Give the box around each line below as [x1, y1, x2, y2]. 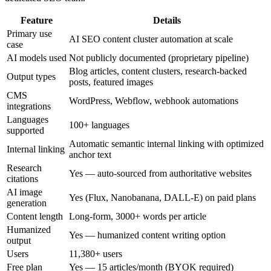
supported [7, 125, 44, 135]
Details [152, 15, 181, 25]
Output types [7, 71, 56, 82]
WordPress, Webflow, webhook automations [69, 95, 238, 106]
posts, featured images [69, 76, 153, 87]
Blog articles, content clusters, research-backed [69, 65, 247, 76]
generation [7, 197, 47, 208]
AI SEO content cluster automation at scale [69, 33, 233, 44]
